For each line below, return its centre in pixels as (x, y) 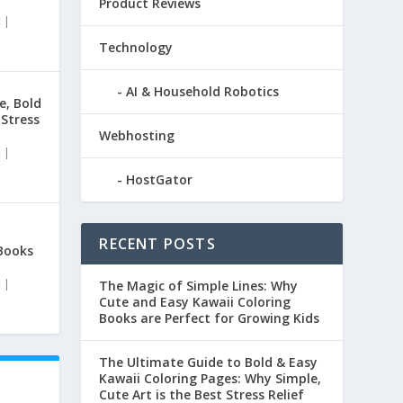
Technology (136, 48)
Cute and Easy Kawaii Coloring (195, 302)
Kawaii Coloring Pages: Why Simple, (210, 379)
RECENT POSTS (157, 244)
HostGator (160, 180)
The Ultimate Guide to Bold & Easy (209, 363)
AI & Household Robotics (203, 92)
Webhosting (137, 136)
